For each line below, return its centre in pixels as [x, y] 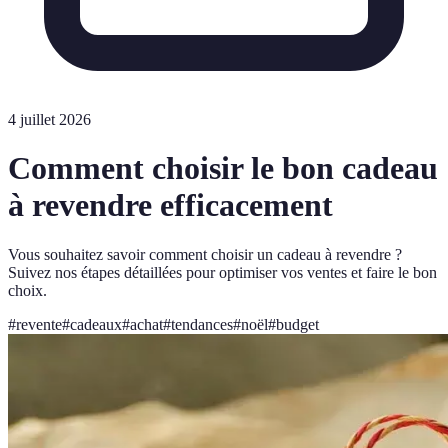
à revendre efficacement [170, 205]
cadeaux [96, 324]
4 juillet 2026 [49, 119]
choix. [27, 290]
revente [39, 324]
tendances [202, 324]
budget [297, 324]
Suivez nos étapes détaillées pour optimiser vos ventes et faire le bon [222, 272]
